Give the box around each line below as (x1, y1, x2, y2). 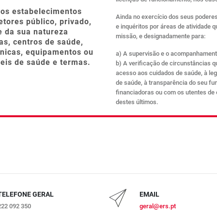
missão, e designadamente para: (116, 32, 205, 40)
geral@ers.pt (139, 202, 176, 210)
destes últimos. (116, 98, 158, 106)
